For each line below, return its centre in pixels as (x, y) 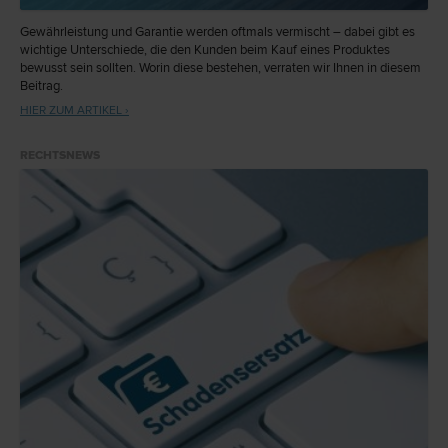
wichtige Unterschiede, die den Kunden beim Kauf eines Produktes (205, 49)
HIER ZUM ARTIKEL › (74, 110)
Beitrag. (41, 85)
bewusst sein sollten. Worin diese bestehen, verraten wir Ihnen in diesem (220, 67)
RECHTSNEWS (60, 155)
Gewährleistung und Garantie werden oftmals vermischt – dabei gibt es (217, 31)
